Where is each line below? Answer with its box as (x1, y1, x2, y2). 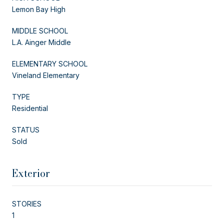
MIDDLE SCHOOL (12, 26, 68, 35)
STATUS (12, 125, 39, 134)
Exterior (12, 165, 50, 181)
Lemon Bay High (12, 4, 65, 13)
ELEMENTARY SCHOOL (12, 59, 87, 68)
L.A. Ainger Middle (12, 37, 71, 46)
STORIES (12, 199, 41, 208)
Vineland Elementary (12, 70, 79, 79)
